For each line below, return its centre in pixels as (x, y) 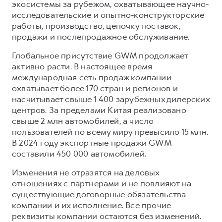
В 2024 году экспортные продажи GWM (92, 142)
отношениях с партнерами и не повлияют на (102, 183)
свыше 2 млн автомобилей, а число (83, 121)
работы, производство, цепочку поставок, (96, 26)
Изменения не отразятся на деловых (86, 172)
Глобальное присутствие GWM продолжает (100, 55)
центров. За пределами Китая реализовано (99, 110)
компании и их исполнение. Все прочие (92, 205)
